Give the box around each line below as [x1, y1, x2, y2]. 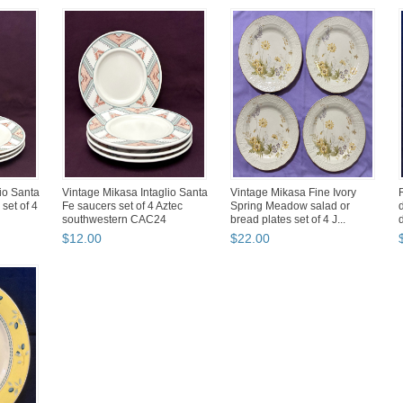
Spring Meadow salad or [230, 200, 350, 213]
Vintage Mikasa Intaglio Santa [62, 186, 208, 200]
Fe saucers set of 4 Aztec [62, 200, 183, 213]
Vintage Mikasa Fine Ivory [230, 186, 356, 200]
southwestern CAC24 [62, 213, 166, 227]
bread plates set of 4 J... [230, 213, 345, 227]
